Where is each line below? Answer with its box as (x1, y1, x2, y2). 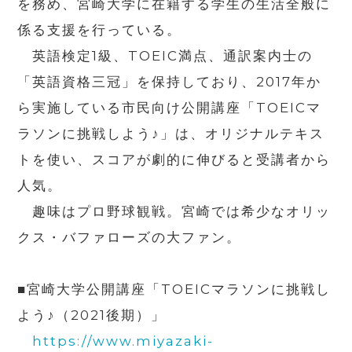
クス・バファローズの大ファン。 (17, 229, 242, 245)
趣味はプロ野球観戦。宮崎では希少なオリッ (17, 203, 332, 219)
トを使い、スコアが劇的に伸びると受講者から (17, 151, 332, 167)
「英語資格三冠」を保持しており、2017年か (17, 73, 322, 90)
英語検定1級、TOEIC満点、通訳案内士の (17, 47, 313, 64)
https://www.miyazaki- (32, 333, 214, 350)
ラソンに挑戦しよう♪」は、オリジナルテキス (17, 125, 325, 141)
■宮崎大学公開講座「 (17, 281, 162, 298)
